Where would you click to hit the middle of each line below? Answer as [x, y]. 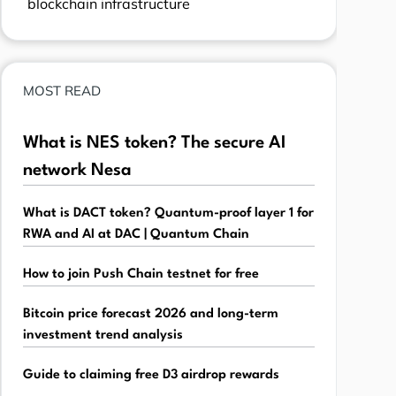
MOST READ [61, 90]
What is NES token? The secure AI [154, 143]
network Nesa [77, 170]
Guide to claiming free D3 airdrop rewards [151, 375]
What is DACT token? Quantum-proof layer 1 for [168, 213]
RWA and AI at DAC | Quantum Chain [136, 234]
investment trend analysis [103, 335]
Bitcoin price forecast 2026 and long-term [150, 314]
